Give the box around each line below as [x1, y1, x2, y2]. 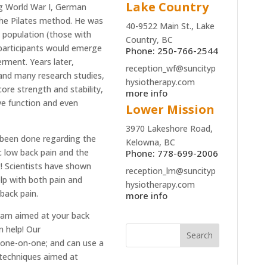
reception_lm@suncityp [125, 164, 216, 176]
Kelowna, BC [125, 136, 175, 148]
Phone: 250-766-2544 [125, 44, 218, 57]
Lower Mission [125, 101, 215, 117]
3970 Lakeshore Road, [125, 122, 213, 134]
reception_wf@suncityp [125, 62, 216, 74]
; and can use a [45, 237, 104, 249]
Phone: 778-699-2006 [125, 147, 218, 159]
